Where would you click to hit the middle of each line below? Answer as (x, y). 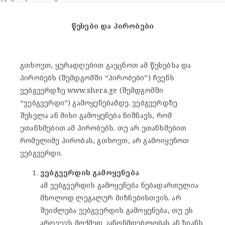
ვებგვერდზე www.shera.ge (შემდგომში (92, 90)
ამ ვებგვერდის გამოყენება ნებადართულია (119, 185)
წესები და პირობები (113, 26)
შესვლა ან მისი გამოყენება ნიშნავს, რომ (96, 115)
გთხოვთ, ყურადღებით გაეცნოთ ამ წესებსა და (106, 65)
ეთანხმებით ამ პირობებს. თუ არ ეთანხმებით (103, 128)
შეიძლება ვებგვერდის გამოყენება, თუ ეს (117, 210)
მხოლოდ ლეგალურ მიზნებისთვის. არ (111, 197)
